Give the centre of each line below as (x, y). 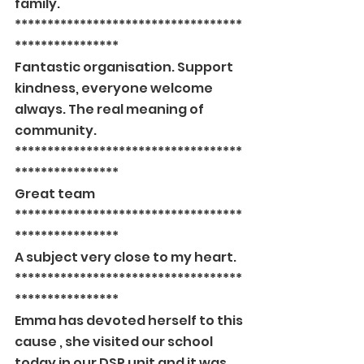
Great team (55, 194)
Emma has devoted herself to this (130, 321)
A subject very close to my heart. (126, 257)
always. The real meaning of (110, 109)
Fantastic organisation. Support (125, 67)
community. (56, 130)
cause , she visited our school (115, 342)
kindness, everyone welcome (115, 88)
